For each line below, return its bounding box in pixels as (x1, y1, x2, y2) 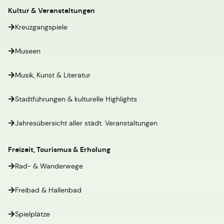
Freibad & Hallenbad (15, 185, 81, 194)
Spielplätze (15, 209, 50, 218)
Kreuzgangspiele (15, 22, 67, 31)
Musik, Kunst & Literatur (15, 70, 90, 79)
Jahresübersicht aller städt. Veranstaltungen (15, 118, 157, 127)
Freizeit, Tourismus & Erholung (8, 145, 110, 154)
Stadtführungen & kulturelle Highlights (15, 94, 137, 103)
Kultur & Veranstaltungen (8, 6, 95, 15)
